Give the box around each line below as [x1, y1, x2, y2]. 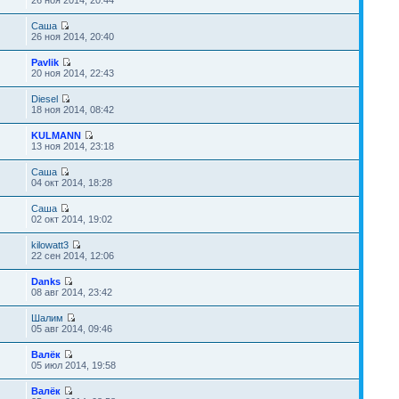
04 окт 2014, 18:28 [30, 177, 112, 188]
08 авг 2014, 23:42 [30, 287, 112, 297]
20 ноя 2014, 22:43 [30, 68, 114, 78]
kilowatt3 [30, 240, 69, 250]
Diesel [30, 94, 58, 104]
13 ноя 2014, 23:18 [30, 141, 114, 151]
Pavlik [30, 57, 59, 68]
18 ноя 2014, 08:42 [30, 104, 114, 115]
